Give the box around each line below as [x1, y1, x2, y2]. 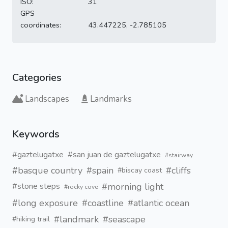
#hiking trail [12, 214, 50, 224]
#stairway [165, 151, 193, 159]
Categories [12, 70, 62, 84]
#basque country [12, 164, 82, 177]
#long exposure [12, 196, 78, 209]
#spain [87, 164, 113, 177]
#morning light [102, 180, 163, 193]
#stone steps [12, 181, 60, 192]
